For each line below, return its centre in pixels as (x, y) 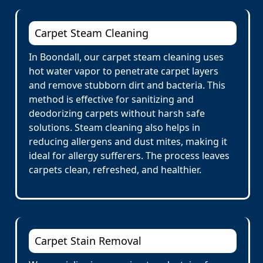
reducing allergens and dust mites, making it (128, 141)
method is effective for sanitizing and (111, 99)
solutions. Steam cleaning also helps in (114, 127)
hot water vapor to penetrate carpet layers (124, 71)
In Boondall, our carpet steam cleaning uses (126, 57)
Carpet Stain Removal (88, 241)
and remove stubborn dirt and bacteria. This (127, 85)
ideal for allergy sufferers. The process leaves (129, 156)
